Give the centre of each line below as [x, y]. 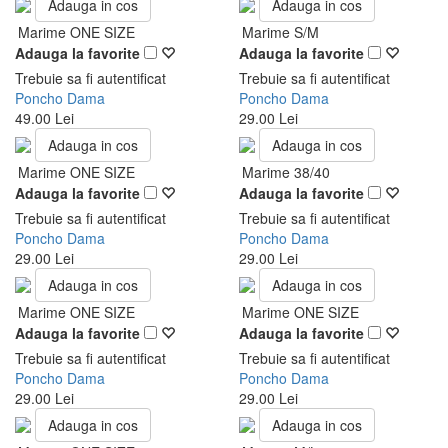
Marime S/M [280, 32]
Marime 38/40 [286, 172]
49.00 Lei [44, 118]
